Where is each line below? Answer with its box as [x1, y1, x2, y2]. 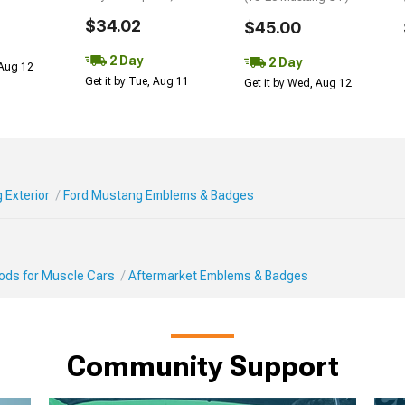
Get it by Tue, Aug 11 [85, 74, 189, 88]
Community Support [66, 349, 339, 383]
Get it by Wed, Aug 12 [244, 76, 352, 89]
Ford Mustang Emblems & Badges [63, 188, 254, 202]
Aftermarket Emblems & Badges [128, 268, 308, 283]
